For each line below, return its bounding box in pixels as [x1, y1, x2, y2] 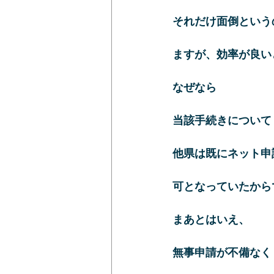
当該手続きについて [172, 112, 272, 127]
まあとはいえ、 [172, 211, 250, 226]
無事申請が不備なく [172, 244, 272, 259]
